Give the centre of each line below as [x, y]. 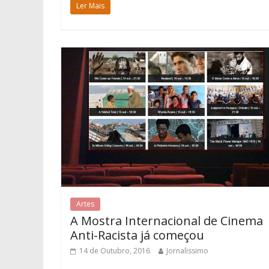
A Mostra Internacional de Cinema [167, 220]
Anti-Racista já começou [137, 235]
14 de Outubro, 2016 [115, 250]
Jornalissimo [187, 250]
